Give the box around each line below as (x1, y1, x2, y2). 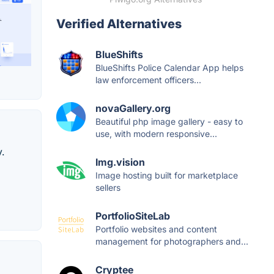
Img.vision (95, 156, 145, 169)
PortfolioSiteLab (95, 210, 170, 223)
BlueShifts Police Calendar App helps (95, 62, 243, 73)
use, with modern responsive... (95, 128, 217, 139)
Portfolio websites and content (95, 224, 217, 235)
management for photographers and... (95, 236, 248, 247)
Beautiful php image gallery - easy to (95, 116, 243, 127)
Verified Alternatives (56, 17, 182, 32)
